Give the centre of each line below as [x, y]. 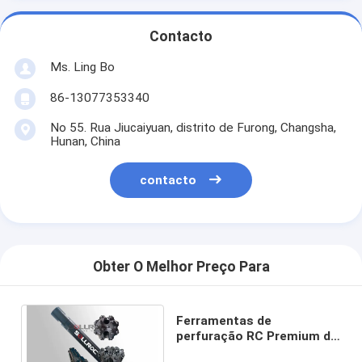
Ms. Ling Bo [82, 67]
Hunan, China [85, 141]
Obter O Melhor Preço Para [181, 267]
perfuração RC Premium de [257, 336]
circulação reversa [232, 351]
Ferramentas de [224, 320]
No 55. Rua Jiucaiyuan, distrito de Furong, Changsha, [193, 127]
